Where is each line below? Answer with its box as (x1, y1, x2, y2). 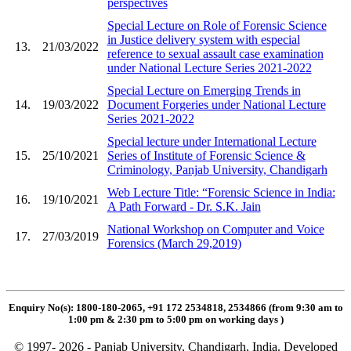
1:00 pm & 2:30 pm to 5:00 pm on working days (67, 314, 280, 326)
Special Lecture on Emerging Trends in (107, 83, 301, 97)
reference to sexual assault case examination (107, 46, 324, 60)
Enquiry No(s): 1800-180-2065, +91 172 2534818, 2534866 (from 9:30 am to (8, 302, 343, 314)
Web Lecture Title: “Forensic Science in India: (107, 185, 335, 199)
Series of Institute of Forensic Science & (107, 148, 306, 162)
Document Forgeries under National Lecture (107, 97, 326, 111)
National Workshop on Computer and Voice (107, 222, 324, 236)
